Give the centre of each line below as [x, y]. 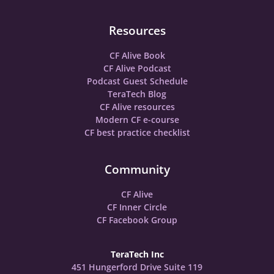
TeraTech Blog [137, 94]
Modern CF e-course [137, 120]
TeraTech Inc [137, 254]
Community [137, 169]
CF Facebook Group [137, 220]
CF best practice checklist [137, 132]
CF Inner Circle [137, 207]
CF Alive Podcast [137, 68]
